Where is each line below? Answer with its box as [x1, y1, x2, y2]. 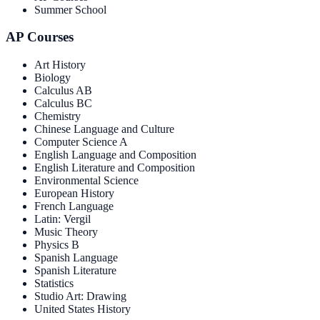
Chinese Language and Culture [34, 123, 174, 136]
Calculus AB [34, 84, 92, 97]
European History [34, 187, 114, 200]
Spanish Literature [34, 264, 116, 277]
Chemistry [34, 110, 81, 123]
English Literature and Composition [34, 161, 195, 174]
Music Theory [34, 226, 98, 239]
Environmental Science [34, 174, 139, 187]
